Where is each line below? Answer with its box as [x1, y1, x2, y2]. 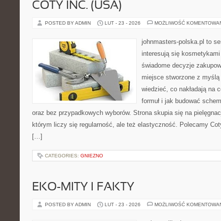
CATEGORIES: [45, 153, 80, 158]
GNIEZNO [80, 153, 103, 158]
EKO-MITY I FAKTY [32, 182, 134, 193]
